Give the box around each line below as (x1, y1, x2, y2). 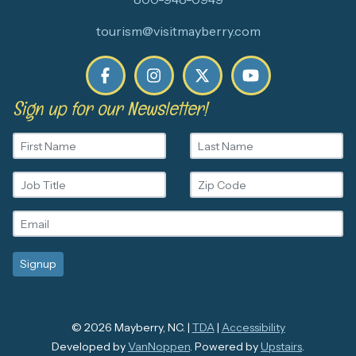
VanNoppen (128, 339, 190, 354)
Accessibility (221, 320, 285, 335)
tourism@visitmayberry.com (95, 23, 261, 39)
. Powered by (190, 339, 261, 354)
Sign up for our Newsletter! (13, 96, 207, 121)
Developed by (52, 339, 128, 354)
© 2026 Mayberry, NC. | (71, 320, 192, 335)
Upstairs (261, 339, 302, 354)
